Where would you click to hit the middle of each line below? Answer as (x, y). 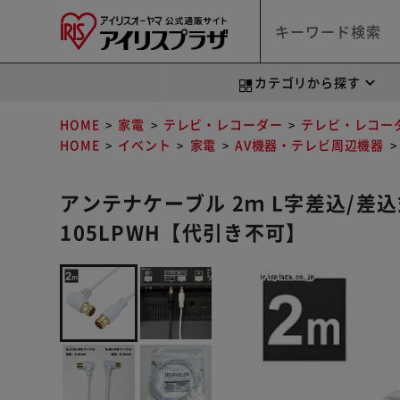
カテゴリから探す (307, 82)
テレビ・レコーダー (223, 124)
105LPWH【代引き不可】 (183, 231)
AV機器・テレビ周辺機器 (309, 145)
